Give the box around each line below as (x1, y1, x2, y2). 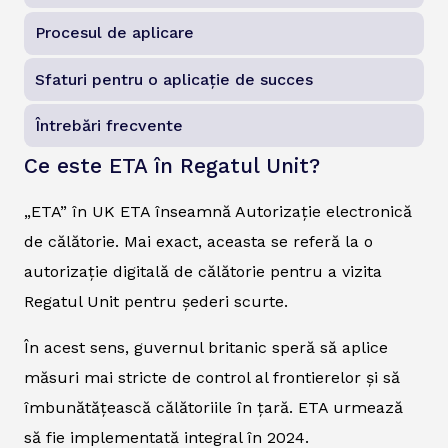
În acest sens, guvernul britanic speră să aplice (24, 337, 388, 357)
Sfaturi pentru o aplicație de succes (35, 69, 314, 89)
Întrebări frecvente (35, 115, 184, 135)
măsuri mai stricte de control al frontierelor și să (24, 367, 400, 387)
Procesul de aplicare (35, 23, 195, 43)
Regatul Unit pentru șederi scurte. (24, 291, 288, 311)
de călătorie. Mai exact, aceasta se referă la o (24, 231, 373, 251)
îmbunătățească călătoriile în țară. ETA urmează (24, 397, 403, 417)
